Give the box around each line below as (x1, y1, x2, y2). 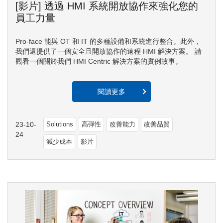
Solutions (46, 120, 73, 128)
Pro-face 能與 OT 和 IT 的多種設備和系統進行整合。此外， (15, 37, 201, 46)
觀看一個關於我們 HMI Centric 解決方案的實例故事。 (15, 57, 182, 66)
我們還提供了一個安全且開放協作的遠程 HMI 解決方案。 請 (15, 47, 202, 56)
